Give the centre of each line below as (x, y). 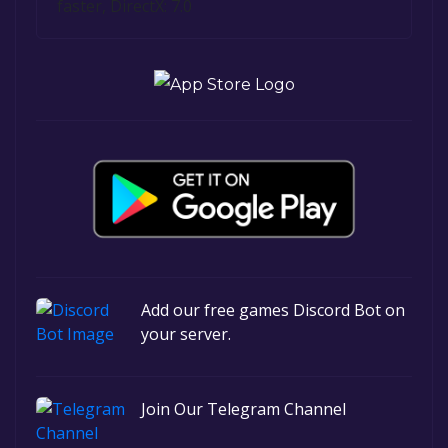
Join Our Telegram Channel (243, 408)
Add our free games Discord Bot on (273, 309)
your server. (186, 333)
